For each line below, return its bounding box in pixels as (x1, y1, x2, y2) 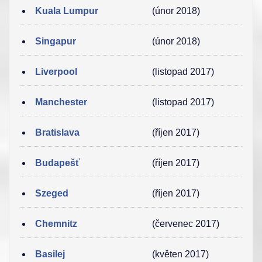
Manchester (35, 97, 87, 107)
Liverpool (35, 67, 77, 77)
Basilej (35, 249, 65, 259)
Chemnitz (35, 219, 77, 229)
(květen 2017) (152, 249, 209, 259)
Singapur (35, 36, 76, 46)
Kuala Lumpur (35, 6, 98, 16)
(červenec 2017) (152, 219, 219, 229)
